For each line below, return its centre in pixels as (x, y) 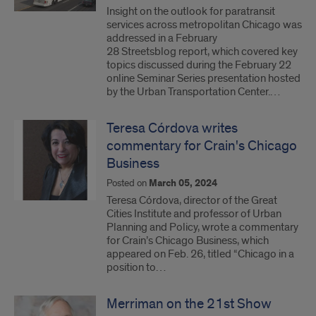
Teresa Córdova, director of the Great (192, 200)
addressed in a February (162, 38)
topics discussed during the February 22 (199, 65)
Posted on (128, 183)
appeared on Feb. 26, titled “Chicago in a (200, 254)
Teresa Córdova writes (172, 128)
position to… (136, 267)
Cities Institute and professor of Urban (194, 214)
